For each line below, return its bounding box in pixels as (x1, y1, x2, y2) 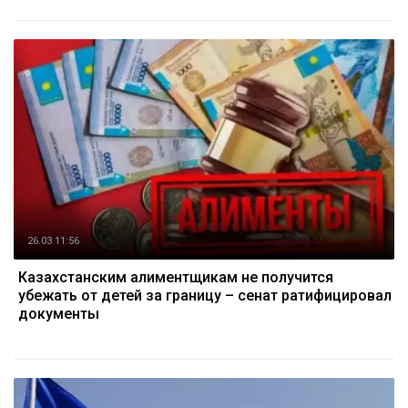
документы (18, 305, 99, 322)
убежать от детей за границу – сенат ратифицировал (18, 287, 392, 304)
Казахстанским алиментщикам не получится (18, 269, 333, 286)
